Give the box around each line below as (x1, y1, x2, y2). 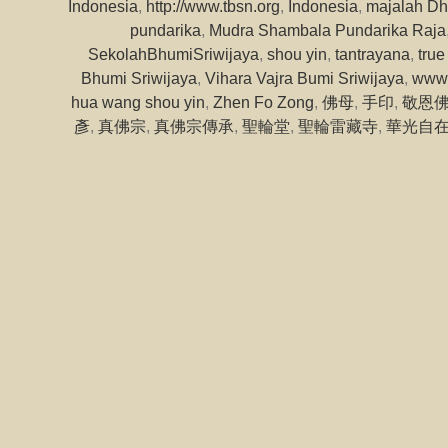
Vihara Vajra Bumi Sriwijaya (205, 69, 404, 87)
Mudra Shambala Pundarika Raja (209, 21, 446, 39)
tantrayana (335, 45, 410, 63)
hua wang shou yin (71, 93, 205, 111)
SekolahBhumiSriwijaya (88, 45, 259, 63)
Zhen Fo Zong (213, 93, 314, 111)
